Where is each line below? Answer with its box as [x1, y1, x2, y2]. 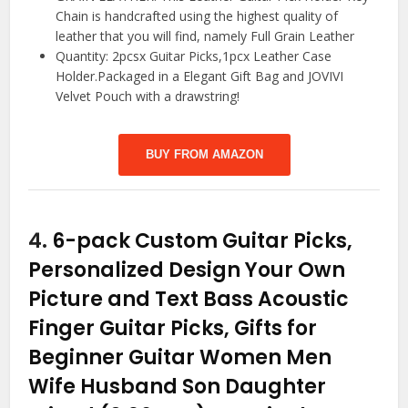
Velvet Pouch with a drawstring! [56, 87, 240, 106]
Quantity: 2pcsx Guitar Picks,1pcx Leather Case [56, 47, 332, 66]
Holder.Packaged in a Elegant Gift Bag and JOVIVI [56, 67, 344, 86]
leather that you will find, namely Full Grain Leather [56, 27, 355, 46]
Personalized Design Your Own [28, 256, 346, 285]
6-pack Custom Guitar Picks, [52, 227, 353, 256]
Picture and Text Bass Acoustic [28, 285, 350, 314]
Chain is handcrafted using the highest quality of [56, 7, 339, 25]
